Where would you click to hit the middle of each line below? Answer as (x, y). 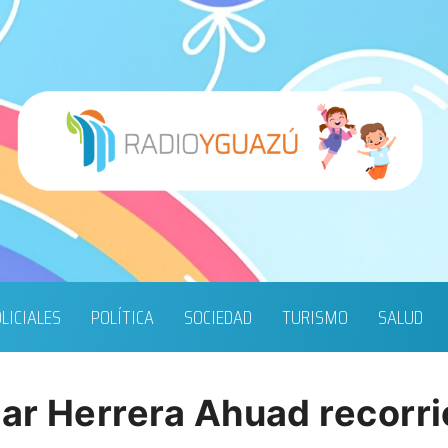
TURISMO (314, 317)
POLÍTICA (122, 317)
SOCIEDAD (217, 317)
